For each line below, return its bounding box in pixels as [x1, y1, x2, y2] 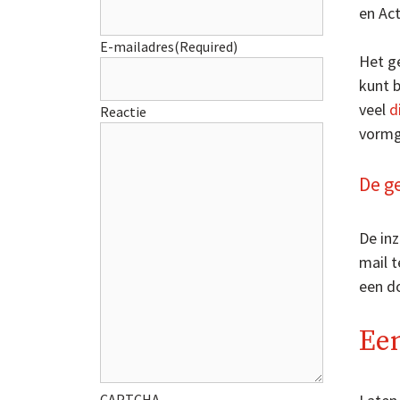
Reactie [100, 102, 146, 121]
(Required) [174, 37, 237, 55]
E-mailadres [100, 37, 174, 55]
